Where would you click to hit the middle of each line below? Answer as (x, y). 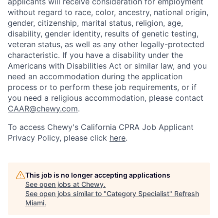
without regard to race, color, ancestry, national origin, (108, 12)
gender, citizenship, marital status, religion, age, (95, 23)
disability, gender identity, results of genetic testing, (103, 34)
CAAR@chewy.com (43, 109)
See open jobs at (53, 184)
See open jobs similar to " (66, 193)
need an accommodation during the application (95, 76)
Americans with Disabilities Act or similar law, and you (107, 66)
